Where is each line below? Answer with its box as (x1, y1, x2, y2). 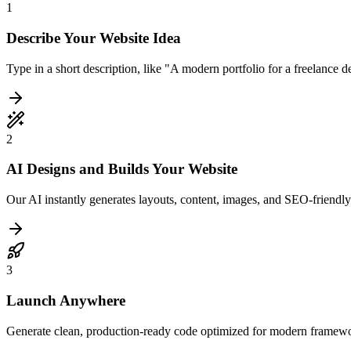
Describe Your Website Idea (6, 30, 181, 47)
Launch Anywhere (6, 291, 125, 309)
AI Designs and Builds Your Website (6, 161, 237, 178)
